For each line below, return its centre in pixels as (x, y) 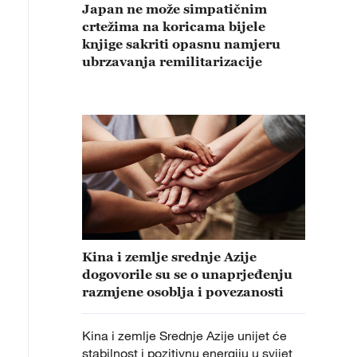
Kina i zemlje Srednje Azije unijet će (184, 336)
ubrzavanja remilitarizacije (174, 61)
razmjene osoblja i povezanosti (183, 292)
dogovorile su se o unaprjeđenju (187, 275)
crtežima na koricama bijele (174, 26)
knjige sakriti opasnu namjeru (181, 43)
